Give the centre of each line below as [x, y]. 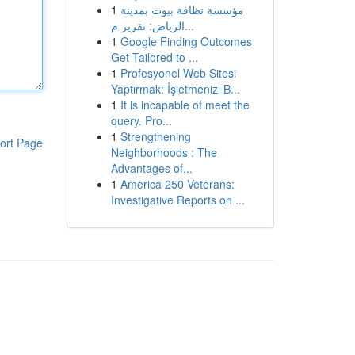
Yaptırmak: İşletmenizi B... [175, 89]
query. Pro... [141, 120]
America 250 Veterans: [177, 184]
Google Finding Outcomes [186, 41]
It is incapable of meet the [185, 105]
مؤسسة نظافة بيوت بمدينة [182, 10]
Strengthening [155, 136]
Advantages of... [151, 168]
